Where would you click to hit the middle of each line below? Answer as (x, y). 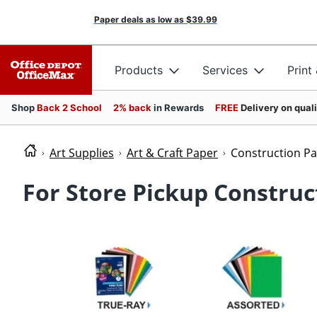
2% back (133, 108)
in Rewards (179, 108)
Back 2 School (69, 108)
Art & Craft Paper (172, 153)
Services (225, 70)
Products (139, 70)
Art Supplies (82, 153)
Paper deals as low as (139, 19)
